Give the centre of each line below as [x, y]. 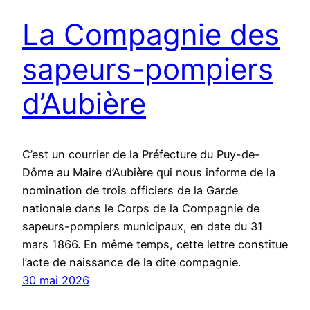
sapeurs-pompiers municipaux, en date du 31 [143, 227]
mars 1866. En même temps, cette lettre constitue [155, 245]
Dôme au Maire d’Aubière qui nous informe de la [149, 173]
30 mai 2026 [56, 281]
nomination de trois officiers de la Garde [130, 191]
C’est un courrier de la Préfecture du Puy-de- [141, 155]
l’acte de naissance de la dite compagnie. [131, 263]
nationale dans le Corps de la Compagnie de [141, 209]
